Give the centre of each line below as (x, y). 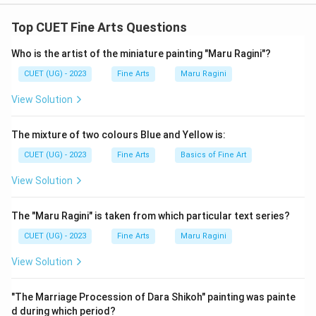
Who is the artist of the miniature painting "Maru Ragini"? (141, 54)
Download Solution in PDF (158, 39)
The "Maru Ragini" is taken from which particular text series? (151, 216)
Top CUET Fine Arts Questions (99, 27)
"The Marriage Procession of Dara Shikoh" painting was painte (153, 297)
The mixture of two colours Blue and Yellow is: (119, 135)
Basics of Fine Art (213, 155)
